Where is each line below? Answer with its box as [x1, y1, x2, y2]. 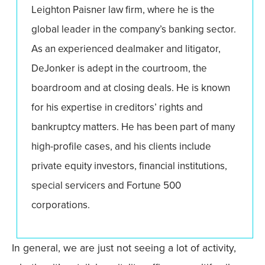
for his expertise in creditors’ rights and [31, 100, 203, 115]
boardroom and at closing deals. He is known [31, 80, 230, 96]
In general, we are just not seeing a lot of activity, [12, 240, 236, 256]
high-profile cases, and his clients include [31, 139, 211, 154]
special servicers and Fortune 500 [31, 178, 181, 193]
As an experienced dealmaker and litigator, [31, 41, 221, 57]
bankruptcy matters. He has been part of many [31, 119, 235, 135]
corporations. [31, 198, 90, 213]
